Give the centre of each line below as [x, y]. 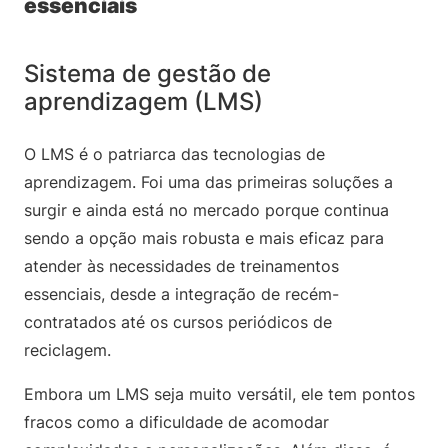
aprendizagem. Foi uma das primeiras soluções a [208, 182]
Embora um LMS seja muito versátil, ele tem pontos [219, 394]
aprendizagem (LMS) [143, 101]
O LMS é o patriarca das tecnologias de [174, 154]
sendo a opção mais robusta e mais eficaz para [204, 238]
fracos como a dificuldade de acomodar [176, 422]
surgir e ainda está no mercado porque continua [206, 210]
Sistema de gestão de [147, 73]
